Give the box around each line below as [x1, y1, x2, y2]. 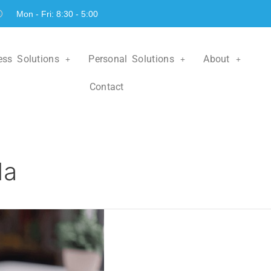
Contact [89, 81, 124, 93]
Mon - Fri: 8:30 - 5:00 [16, 8, 98, 19]
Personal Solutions [88, 53, 174, 65]
